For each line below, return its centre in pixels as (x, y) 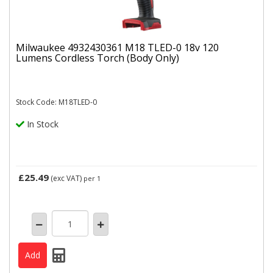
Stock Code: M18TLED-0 (56, 102)
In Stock (41, 124)
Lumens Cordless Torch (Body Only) (97, 58)
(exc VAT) (66, 179)
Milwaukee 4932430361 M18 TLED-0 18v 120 (117, 47)
